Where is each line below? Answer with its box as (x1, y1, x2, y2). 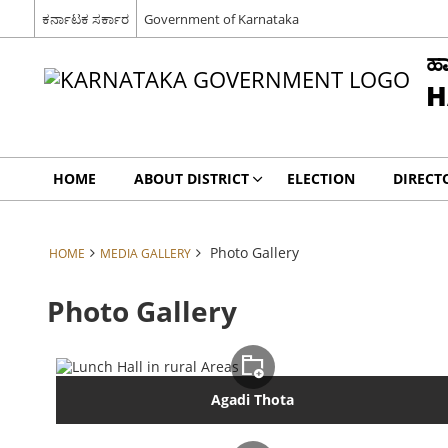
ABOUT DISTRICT (133, 169, 249, 188)
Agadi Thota (211, 390, 295, 410)
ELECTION (286, 169, 355, 188)
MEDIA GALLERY (99, 245, 191, 261)
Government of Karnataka (143, 9, 299, 28)
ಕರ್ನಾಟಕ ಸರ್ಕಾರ (41, 9, 129, 28)
